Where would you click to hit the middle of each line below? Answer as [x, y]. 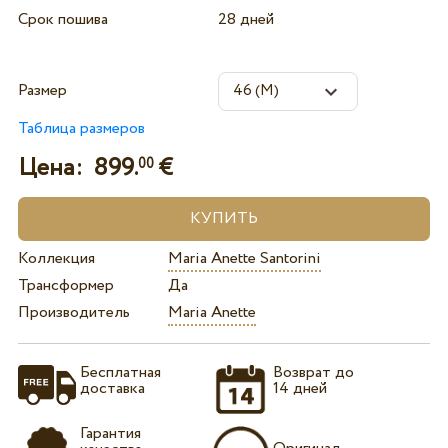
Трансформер [65, 286]
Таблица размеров [81, 129]
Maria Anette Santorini [244, 259]
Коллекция [56, 259]
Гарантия [110, 434]
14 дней [300, 388]
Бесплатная [120, 372]
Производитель [73, 313]
